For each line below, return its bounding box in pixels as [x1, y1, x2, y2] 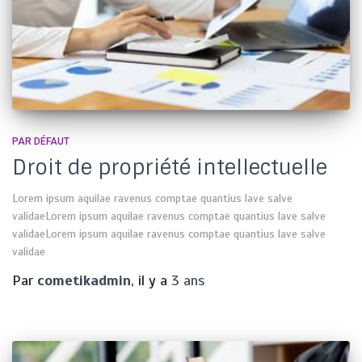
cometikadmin [37, 271, 131, 289]
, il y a [131, 271, 171, 289]
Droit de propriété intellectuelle [12, 154, 327, 181]
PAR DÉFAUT [12, 135, 69, 147]
